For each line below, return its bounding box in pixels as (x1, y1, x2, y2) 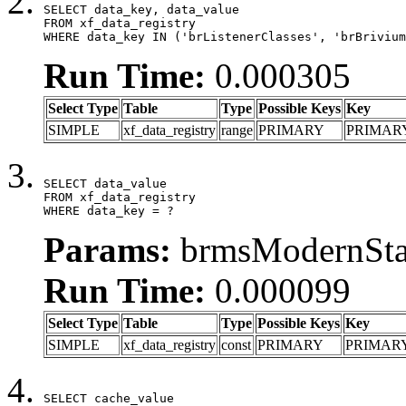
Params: (43, 229, 171, 269)
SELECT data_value (43, 176, 167, 190)
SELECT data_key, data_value (43, 2, 239, 16)
